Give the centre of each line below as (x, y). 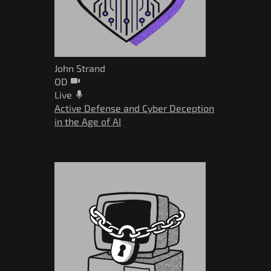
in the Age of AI (88, 122)
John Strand (80, 68)
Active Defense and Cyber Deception (134, 108)
